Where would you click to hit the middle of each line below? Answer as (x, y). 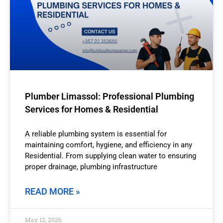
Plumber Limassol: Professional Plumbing (110, 96)
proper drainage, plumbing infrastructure (91, 167)
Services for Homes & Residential (92, 109)
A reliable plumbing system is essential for (96, 134)
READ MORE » (53, 191)
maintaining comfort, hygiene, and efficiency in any (109, 145)
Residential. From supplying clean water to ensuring (111, 156)
